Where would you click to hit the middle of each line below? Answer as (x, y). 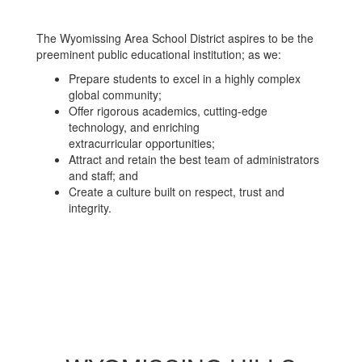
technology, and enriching (134, 127)
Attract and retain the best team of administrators (194, 159)
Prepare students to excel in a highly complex (185, 78)
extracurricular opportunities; (142, 143)
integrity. (90, 208)
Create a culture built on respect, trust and (177, 192)
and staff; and (103, 175)
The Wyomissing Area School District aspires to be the (175, 38)
